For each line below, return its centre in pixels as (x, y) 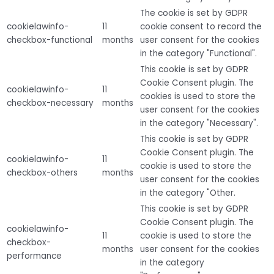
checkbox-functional (50, 40)
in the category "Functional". (198, 54)
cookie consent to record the (201, 27)
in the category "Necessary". (199, 124)
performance (34, 256)
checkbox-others (42, 173)
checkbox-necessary (50, 103)
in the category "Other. (188, 193)
